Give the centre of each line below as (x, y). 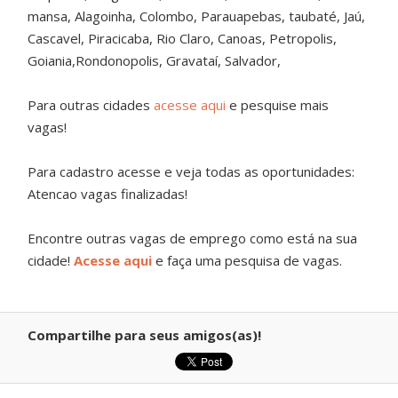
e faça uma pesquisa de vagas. (247, 260)
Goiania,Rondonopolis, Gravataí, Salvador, (156, 60)
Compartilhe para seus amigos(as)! (145, 335)
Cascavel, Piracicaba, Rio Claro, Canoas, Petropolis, (183, 38)
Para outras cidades (91, 105)
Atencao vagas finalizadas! (108, 194)
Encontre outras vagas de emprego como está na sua (193, 238)
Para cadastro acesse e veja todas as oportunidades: (191, 171)
